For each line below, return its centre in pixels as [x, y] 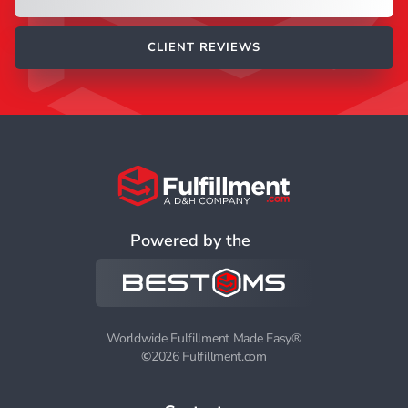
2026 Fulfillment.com [209, 357]
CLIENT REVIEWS [204, 47]
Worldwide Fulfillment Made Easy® [204, 339]
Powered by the [190, 241]
